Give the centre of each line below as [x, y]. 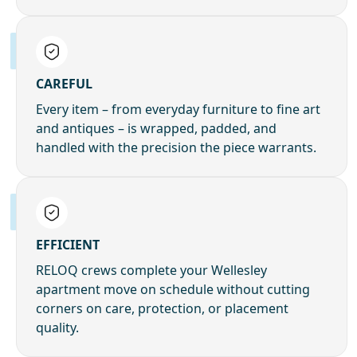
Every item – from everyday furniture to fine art [178, 110]
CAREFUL [64, 84]
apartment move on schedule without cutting [173, 290]
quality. [57, 328]
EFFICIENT [68, 245]
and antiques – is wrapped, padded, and [156, 129]
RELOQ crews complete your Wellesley [151, 271]
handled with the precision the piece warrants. [176, 148]
